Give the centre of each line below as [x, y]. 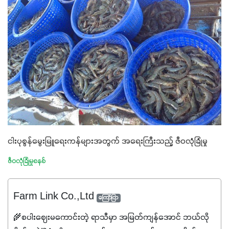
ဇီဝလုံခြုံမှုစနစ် [27, 161]
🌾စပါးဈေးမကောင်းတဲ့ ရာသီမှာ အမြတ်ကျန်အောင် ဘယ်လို [111, 217]
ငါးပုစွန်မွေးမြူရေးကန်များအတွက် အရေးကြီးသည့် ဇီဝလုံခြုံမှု [108, 141]
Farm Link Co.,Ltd [55, 196]
